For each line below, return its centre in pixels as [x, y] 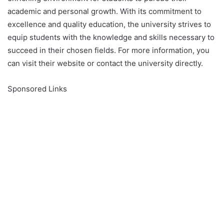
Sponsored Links [37, 88]
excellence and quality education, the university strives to [109, 24]
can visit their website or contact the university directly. [105, 63]
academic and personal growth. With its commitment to [104, 11]
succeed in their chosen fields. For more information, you [108, 50]
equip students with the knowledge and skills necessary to [111, 37]
